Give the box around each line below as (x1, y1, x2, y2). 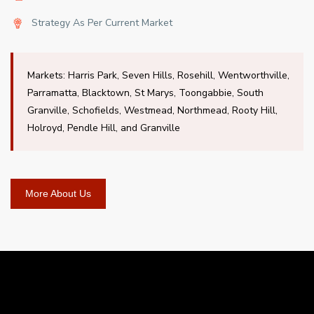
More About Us (25, 188, 91, 200)
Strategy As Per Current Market (32, 16, 172, 30)
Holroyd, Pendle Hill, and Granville (27, 121, 180, 135)
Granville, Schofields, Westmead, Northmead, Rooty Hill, (27, 104, 278, 118)
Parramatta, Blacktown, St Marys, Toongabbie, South (27, 86, 264, 100)
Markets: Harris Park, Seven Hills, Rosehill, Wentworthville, (27, 69, 289, 83)
